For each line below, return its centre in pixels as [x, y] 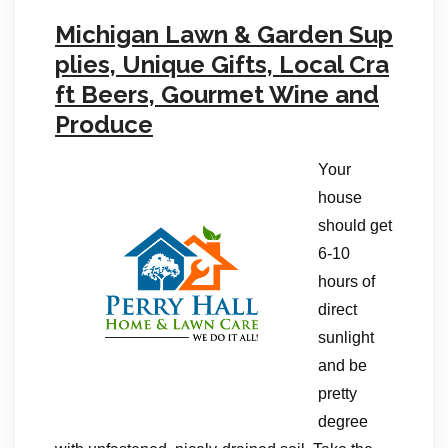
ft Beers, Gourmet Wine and [217, 94]
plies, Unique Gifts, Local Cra [222, 64]
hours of [346, 281]
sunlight [346, 337]
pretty [337, 393]
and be [342, 365]
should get [355, 225]
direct [337, 309]
